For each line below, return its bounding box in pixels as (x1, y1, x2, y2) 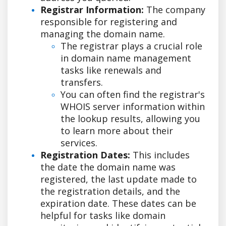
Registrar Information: (40, 3, 144, 16)
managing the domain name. (40, 27, 165, 40)
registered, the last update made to (40, 173, 197, 185)
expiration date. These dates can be (40, 197, 196, 209)
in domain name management (61, 51, 191, 64)
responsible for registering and (40, 15, 177, 28)
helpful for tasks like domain (40, 209, 165, 221)
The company (144, 3, 205, 16)
